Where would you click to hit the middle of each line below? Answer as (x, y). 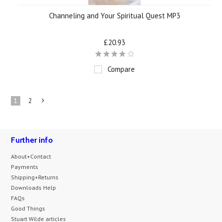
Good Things (28, 208)
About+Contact (31, 156)
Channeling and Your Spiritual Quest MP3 (114, 16)
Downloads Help (34, 188)
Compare (121, 69)
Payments (25, 167)
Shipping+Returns (35, 177)
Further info (32, 140)
